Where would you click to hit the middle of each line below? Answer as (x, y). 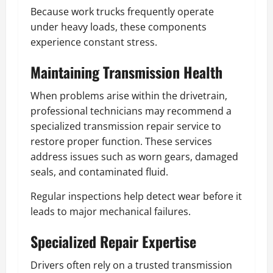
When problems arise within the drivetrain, (129, 95)
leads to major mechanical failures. (111, 211)
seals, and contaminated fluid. (99, 172)
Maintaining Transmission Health (126, 72)
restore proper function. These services (121, 141)
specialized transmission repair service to (126, 126)
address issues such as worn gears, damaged (134, 156)
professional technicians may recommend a (131, 111)
